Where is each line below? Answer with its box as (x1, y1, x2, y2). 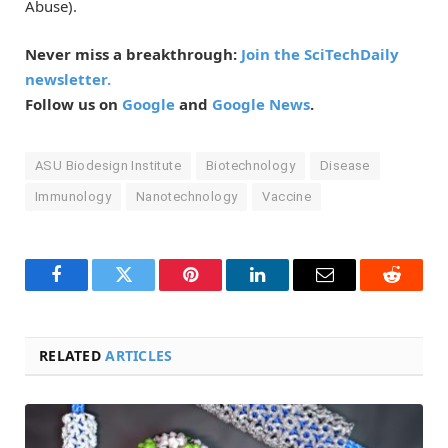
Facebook (55, 280, 125, 299)
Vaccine (262, 188, 312, 204)
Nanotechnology (135, 188, 238, 204)
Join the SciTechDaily (241, 43, 399, 64)
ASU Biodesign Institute (35, 157, 181, 173)
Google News (212, 93, 310, 114)
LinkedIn (256, 280, 322, 299)
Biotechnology (205, 157, 296, 173)
